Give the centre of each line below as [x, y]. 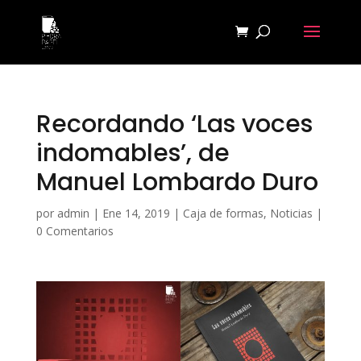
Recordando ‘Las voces [174, 124]
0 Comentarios [75, 231]
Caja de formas [223, 213]
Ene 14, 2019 [136, 213]
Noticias [291, 213]
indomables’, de [133, 153]
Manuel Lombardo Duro [177, 182]
